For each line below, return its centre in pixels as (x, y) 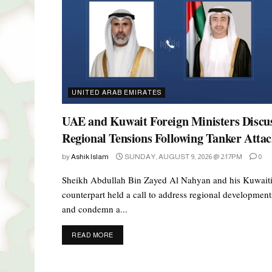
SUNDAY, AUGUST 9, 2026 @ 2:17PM (183, 157)
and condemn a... (95, 209)
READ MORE (93, 235)
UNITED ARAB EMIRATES (117, 93)
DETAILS (127, 235)
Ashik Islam (90, 157)
